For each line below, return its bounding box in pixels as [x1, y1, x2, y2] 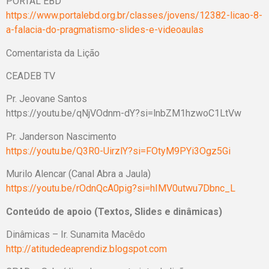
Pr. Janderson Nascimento [6, 130, 116, 142]
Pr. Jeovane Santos [6, 93, 87, 105]
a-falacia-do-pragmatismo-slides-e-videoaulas [6, 24, 204, 36]
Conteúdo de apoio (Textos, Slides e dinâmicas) [6, 205, 222, 217]
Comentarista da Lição [6, 47, 100, 59]
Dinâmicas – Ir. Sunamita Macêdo [6, 228, 145, 240]
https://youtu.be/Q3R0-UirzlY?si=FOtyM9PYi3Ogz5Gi [6, 145, 231, 157]
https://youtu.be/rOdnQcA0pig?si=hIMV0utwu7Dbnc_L [6, 183, 235, 195]
